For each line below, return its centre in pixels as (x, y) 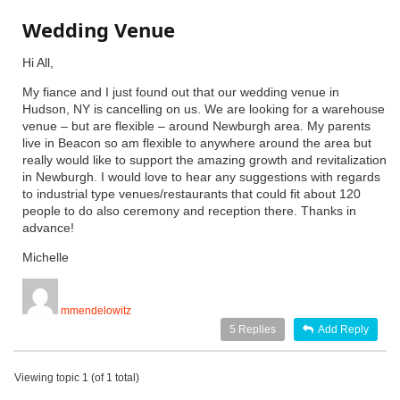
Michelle (46, 257)
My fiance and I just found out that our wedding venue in (181, 92)
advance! (48, 228)
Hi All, (38, 62)
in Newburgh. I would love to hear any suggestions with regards (201, 177)
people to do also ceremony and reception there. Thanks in (189, 211)
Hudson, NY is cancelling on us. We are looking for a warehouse (204, 109)
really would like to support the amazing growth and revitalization (204, 160)
